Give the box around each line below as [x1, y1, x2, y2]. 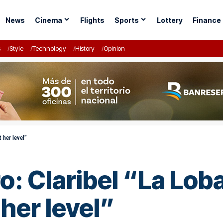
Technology [32, 44, 66, 52]
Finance [192, 15, 221, 24]
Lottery [156, 15, 183, 24]
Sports [114, 15, 139, 24]
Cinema [34, 15, 62, 24]
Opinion [104, 44, 125, 52]
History [75, 44, 95, 52]
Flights [80, 15, 105, 24]
